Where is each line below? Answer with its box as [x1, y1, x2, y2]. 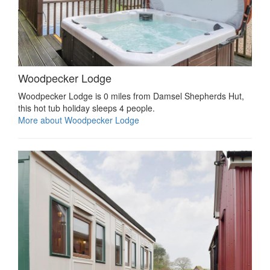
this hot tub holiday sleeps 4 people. [18, 101, 155, 114]
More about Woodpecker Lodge [18, 113, 139, 126]
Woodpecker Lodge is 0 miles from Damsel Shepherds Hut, [18, 89, 244, 102]
